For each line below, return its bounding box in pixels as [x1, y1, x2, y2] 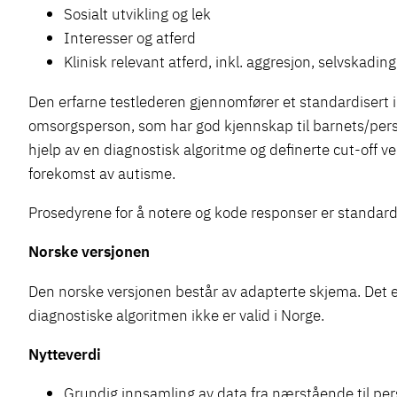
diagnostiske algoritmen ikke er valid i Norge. [28, 304, 324, 325]
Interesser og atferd [64, 27, 196, 49]
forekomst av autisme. [28, 162, 175, 183]
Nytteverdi [28, 343, 101, 364]
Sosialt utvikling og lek [64, 4, 211, 25]
